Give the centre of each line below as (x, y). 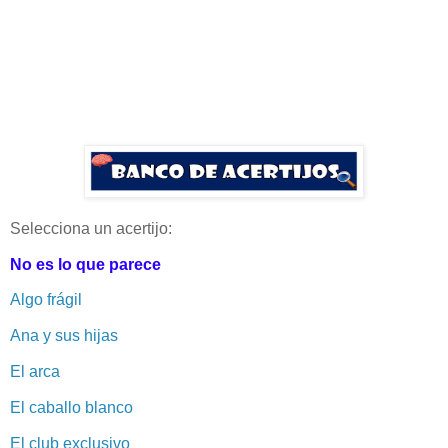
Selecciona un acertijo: (91, 228)
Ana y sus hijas (64, 336)
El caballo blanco (71, 407)
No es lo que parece (85, 264)
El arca (35, 372)
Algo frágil (46, 300)
